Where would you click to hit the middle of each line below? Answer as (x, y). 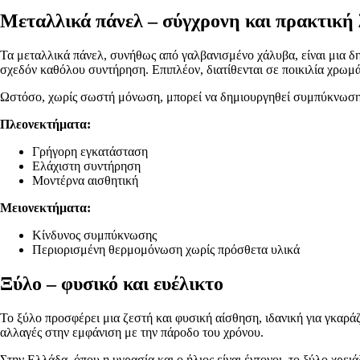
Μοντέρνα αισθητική (85, 181)
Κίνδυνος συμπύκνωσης (94, 235)
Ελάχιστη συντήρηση (86, 166)
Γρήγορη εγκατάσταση (90, 152)
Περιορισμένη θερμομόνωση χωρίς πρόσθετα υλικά (166, 250)
